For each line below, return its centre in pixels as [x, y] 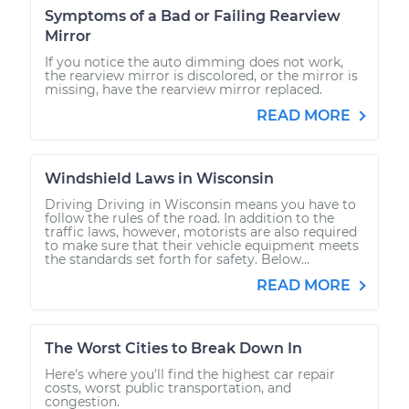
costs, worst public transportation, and [168, 388]
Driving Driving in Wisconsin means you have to [200, 204]
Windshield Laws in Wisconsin [159, 178]
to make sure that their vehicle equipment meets [202, 245]
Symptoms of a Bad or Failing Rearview [193, 16]
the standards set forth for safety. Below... [177, 259]
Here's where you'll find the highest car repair [190, 374]
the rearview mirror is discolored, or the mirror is [201, 75]
